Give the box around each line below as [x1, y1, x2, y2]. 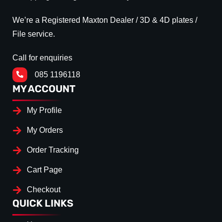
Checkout [26, 185, 60, 194]
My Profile [26, 106, 62, 115]
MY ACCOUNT [12, 83, 75, 95]
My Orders [26, 126, 63, 135]
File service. [12, 30, 55, 39]
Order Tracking [26, 146, 79, 155]
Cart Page [26, 166, 62, 174]
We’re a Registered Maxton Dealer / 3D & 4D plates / [12, 16, 197, 25]
